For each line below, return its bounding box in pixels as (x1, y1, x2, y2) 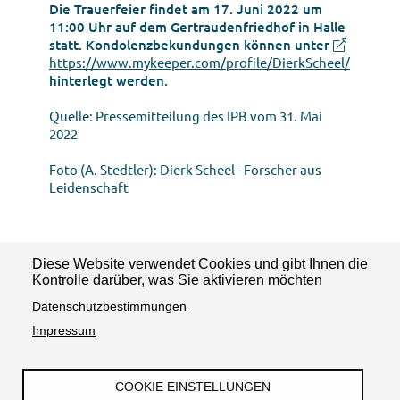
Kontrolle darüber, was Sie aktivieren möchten (32, 272, 322, 288)
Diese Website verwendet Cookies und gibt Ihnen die (32, 256, 368, 272)
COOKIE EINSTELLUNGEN (114, 380, 271, 394)
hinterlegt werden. (49, 71, 168, 89)
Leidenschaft (49, 178, 129, 196)
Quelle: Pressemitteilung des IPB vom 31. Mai (49, 106, 322, 124)
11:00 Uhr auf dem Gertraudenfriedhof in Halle (49, 17, 346, 36)
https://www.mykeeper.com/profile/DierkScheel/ (49, 53, 350, 71)
